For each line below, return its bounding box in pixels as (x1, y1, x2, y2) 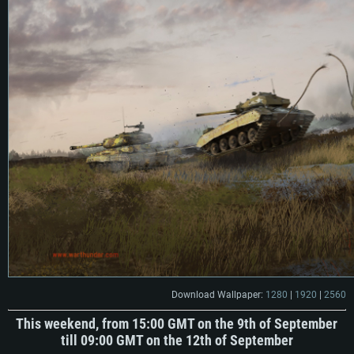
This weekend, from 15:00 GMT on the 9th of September (16, 315, 338, 333)
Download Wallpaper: (171, 289, 265, 301)
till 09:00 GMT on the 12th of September (61, 332, 293, 349)
